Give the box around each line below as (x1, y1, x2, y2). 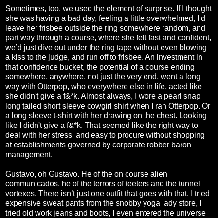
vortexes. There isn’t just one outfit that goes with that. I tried (5, 189, 210, 198)
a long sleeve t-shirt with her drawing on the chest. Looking (5, 111, 207, 120)
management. (5, 150, 53, 159)
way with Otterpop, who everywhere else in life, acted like (5, 82, 202, 91)
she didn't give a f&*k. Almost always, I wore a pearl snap (5, 92, 200, 100)
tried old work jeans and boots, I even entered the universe (5, 209, 206, 217)
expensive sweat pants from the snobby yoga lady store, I (5, 199, 201, 207)
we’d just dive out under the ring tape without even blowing (5, 43, 207, 52)
